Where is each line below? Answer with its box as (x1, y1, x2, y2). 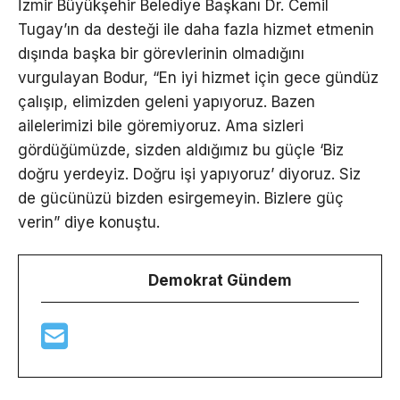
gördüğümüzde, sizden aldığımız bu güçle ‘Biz (18, 140, 344, 159)
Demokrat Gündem (148, 271, 292, 289)
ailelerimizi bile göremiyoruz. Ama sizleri (18, 116, 304, 135)
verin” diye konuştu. (18, 212, 160, 231)
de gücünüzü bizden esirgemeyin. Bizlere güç (18, 188, 344, 207)
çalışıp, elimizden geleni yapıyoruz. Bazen (18, 92, 315, 111)
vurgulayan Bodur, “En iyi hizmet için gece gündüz (18, 68, 379, 87)
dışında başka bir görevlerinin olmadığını (18, 44, 304, 62)
